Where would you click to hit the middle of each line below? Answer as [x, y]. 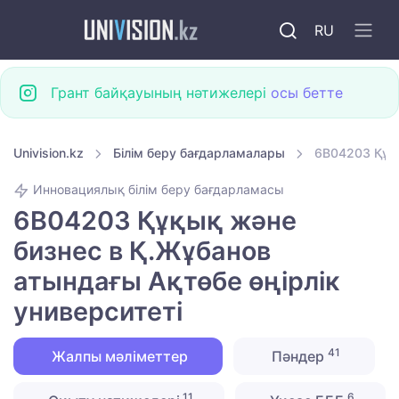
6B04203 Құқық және [155, 221]
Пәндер [298, 357]
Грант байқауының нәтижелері [161, 93]
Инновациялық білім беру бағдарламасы [157, 190]
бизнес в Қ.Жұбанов [142, 251]
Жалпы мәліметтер [118, 357]
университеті [98, 312]
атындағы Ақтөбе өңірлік [176, 281]
